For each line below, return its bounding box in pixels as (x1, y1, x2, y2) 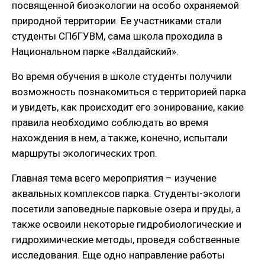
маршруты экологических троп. (12, 147, 157, 160)
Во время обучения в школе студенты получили (12, 70, 232, 83)
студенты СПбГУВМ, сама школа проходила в (12, 30, 222, 43)
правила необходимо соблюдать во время (12, 117, 208, 129)
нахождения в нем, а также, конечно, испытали (12, 132, 228, 144)
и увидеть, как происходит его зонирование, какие (12, 101, 244, 114)
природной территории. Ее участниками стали (12, 15, 221, 27)
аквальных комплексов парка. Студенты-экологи (12, 188, 240, 200)
